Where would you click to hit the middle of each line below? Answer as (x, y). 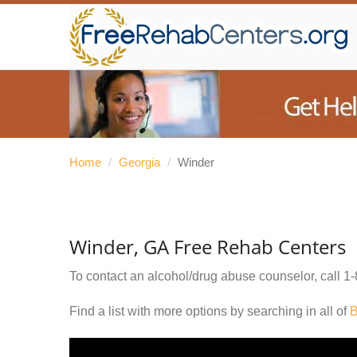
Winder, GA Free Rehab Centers (208, 247)
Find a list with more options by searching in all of (210, 311)
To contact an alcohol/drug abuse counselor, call (206, 276)
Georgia (139, 162)
